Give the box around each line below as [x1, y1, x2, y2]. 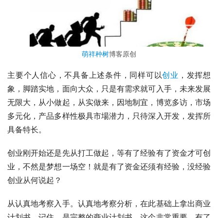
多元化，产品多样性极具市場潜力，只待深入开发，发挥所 [7, 111, 211, 121]
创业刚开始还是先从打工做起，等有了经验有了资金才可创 [7, 148, 211, 158]
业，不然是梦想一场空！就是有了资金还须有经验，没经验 [7, 162, 211, 172]
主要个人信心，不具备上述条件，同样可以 [7, 70, 163, 80]
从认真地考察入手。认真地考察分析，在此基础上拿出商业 [7, 199, 211, 209]
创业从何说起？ [7, 175, 62, 185]
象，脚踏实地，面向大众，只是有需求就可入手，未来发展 [7, 84, 211, 94]
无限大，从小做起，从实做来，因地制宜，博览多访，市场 [7, 97, 211, 108]
